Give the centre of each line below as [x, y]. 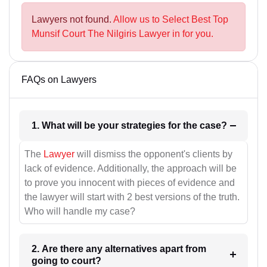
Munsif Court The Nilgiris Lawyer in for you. [122, 34]
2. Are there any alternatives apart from [119, 249]
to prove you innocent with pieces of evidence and [130, 182]
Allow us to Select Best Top [171, 20]
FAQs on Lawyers [59, 80]
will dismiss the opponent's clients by [153, 154]
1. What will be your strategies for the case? [213, 126]
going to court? [66, 260]
